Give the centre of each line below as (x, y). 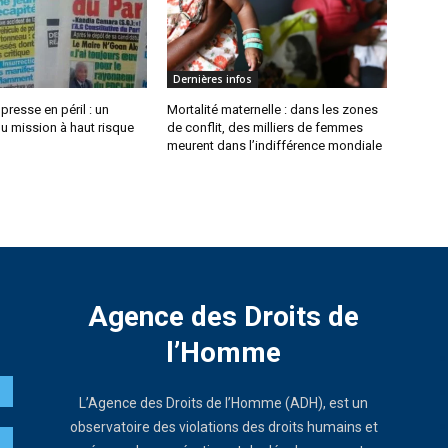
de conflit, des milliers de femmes (264, 128)
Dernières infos (212, 79)
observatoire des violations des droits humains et (223, 427)
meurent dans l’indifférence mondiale (274, 146)
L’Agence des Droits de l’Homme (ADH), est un (224, 403)
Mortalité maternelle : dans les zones (272, 110)
